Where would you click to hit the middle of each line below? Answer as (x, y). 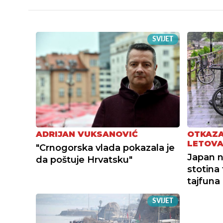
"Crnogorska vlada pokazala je (105, 148)
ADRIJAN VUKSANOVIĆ (87, 134)
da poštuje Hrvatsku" (84, 160)
